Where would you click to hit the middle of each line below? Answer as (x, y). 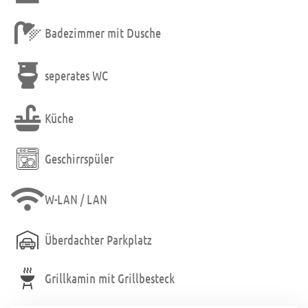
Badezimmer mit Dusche (103, 33)
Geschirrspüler (79, 159)
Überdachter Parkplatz (98, 240)
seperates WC (76, 76)
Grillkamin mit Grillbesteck (110, 278)
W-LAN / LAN (76, 199)
